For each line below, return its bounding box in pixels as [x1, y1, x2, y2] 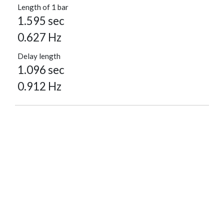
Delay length [17, 51, 60, 61]
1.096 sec [17, 63, 64, 77]
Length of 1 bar [17, 2, 68, 12]
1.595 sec [17, 14, 64, 28]
